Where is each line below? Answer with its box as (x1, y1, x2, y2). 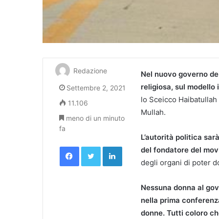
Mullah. (141, 107, 166, 117)
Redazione (73, 66, 107, 75)
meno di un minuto (64, 113, 125, 122)
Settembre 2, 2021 (66, 83, 126, 92)
